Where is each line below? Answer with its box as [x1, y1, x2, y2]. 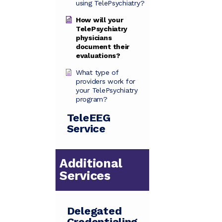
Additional [59, 156, 122, 171]
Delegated [66, 205, 122, 218]
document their [76, 43, 130, 51]
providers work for [76, 77, 136, 86]
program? [76, 95, 108, 104]
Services [59, 168, 111, 183]
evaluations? [76, 52, 120, 60]
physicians [76, 34, 112, 42]
